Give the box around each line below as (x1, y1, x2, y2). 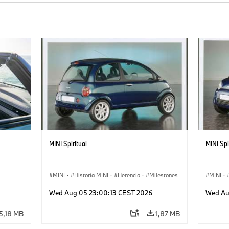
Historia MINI (74, 171, 108, 179)
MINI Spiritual (49, 138, 87, 148)
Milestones (149, 171, 178, 179)
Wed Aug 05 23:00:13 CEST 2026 (49, 188, 152, 197)
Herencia (117, 171, 140, 179)
